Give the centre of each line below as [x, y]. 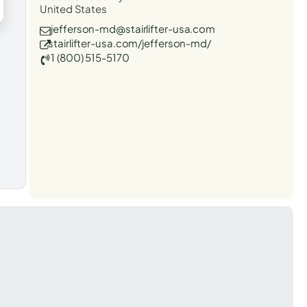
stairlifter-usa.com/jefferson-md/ [130, 42]
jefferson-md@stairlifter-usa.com [133, 28]
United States [73, 8]
